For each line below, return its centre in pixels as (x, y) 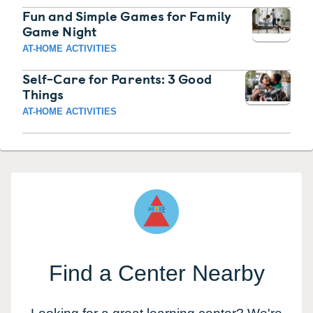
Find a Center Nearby (156, 274)
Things (43, 94)
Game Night (59, 31)
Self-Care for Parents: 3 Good (117, 79)
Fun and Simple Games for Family (127, 16)
